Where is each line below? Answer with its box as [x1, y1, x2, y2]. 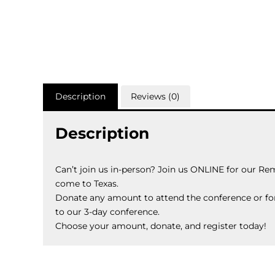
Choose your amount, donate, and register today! [55, 220, 266, 231]
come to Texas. [55, 177, 118, 189]
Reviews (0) [131, 90, 180, 102]
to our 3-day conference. [55, 206, 160, 217]
